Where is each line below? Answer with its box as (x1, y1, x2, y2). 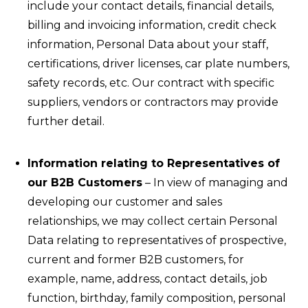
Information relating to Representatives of (27, 157, 280, 170)
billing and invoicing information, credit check (27, 19, 276, 32)
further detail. (27, 115, 104, 128)
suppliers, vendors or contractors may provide (27, 96, 278, 109)
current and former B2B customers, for (27, 253, 244, 266)
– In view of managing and (142, 176, 288, 189)
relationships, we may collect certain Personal (27, 214, 278, 228)
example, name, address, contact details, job (27, 272, 267, 285)
